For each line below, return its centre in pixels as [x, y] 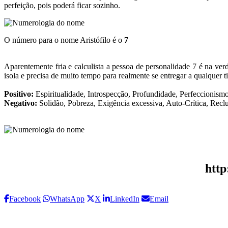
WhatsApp [67, 199]
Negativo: [21, 103]
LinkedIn [125, 199]
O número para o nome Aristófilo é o [64, 40]
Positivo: [19, 94]
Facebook [25, 199]
